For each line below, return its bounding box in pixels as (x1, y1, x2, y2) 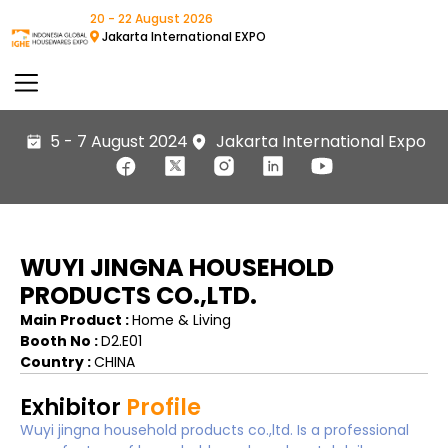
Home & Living (132, 309, 231, 330)
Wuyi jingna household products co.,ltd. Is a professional (20, 419, 409, 440)
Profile (121, 390, 201, 423)
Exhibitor (20, 390, 121, 423)
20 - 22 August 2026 (90, 10, 213, 27)
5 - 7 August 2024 (50, 129, 188, 153)
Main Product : (20, 309, 132, 330)
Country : (20, 351, 94, 372)
